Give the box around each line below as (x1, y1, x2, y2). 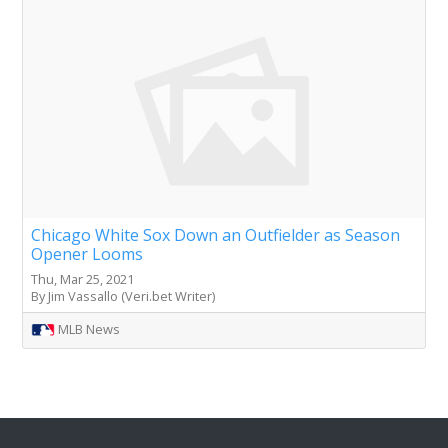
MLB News (58, 319, 120, 338)
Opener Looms (31, 242, 143, 265)
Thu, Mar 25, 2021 (31, 269, 134, 288)
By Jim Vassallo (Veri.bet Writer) (31, 286, 215, 305)
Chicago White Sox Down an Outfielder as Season (31, 223, 400, 246)
